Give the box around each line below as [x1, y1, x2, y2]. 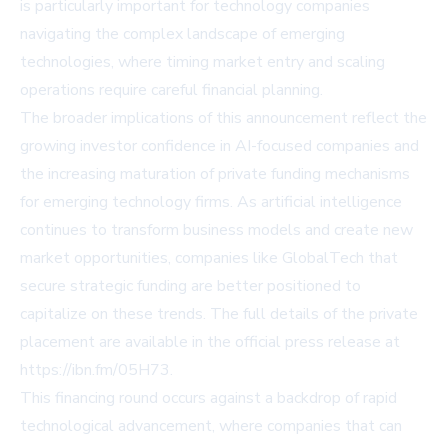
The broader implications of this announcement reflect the [20, 107, 427, 130]
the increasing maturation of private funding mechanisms [20, 163, 410, 186]
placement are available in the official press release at [20, 331, 400, 354]
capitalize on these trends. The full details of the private [20, 303, 418, 326]
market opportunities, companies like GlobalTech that [20, 247, 398, 270]
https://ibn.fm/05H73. [20, 359, 173, 382]
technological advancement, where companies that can [20, 415, 402, 438]
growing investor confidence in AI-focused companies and [20, 135, 419, 158]
